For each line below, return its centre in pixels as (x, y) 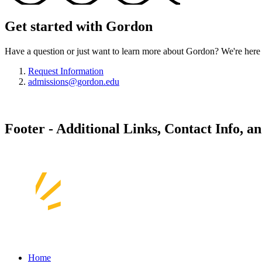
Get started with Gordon (79, 26)
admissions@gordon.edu (74, 81)
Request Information (66, 71)
